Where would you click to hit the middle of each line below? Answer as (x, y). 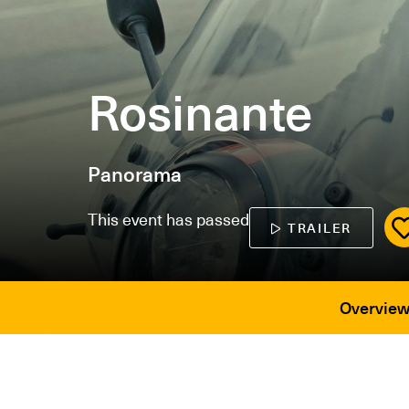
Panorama (135, 173)
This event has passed (168, 219)
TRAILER (320, 228)
